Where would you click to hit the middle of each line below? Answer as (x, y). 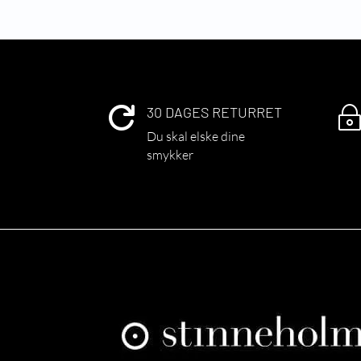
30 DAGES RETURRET (214, 112)
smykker (170, 154)
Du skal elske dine (195, 136)
